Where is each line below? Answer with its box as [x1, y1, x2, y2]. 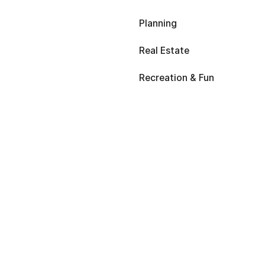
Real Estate [138, 45, 189, 57]
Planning [138, 18, 177, 30]
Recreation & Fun [138, 72, 214, 84]
